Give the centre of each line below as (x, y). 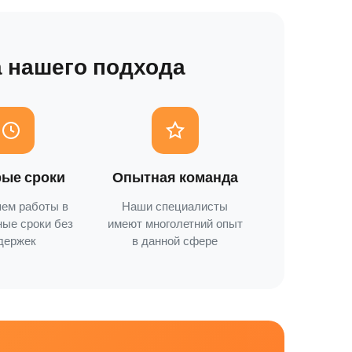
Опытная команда (175, 177)
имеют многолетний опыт (175, 224)
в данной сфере (175, 241)
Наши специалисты (175, 206)
